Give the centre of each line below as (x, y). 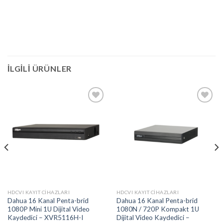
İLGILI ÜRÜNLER (40, 69)
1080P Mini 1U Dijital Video (48, 209)
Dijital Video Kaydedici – (153, 217)
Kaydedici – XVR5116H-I (45, 217)
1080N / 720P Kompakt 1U (158, 209)
